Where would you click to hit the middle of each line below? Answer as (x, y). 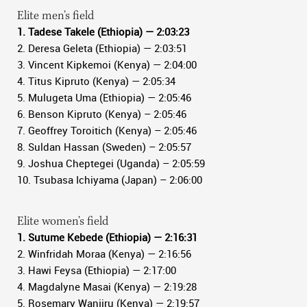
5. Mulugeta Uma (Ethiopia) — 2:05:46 (104, 97)
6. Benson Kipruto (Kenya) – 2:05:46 (102, 114)
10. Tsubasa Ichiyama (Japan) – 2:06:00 (110, 180)
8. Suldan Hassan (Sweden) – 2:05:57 (104, 147)
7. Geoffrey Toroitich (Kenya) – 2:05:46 (107, 130)
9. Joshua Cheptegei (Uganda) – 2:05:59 (111, 163)
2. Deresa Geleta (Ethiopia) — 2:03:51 (102, 48)
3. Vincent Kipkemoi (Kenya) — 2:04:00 (107, 64)
